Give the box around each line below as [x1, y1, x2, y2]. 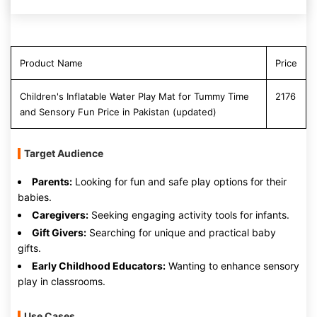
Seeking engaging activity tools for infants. [88, 209, 289, 221]
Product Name [20, 57, 83, 69]
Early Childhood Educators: [32, 260, 166, 272]
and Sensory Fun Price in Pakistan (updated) [20, 106, 217, 117]
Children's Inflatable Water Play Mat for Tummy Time [20, 91, 249, 102]
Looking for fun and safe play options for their [72, 175, 287, 188]
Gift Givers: [32, 226, 86, 238]
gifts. [18, 242, 41, 254]
